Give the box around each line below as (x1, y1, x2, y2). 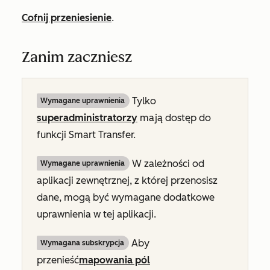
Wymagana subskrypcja (40, 239, 124, 247)
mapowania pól (79, 254, 150, 266)
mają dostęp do (137, 112, 211, 124)
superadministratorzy (37, 112, 137, 124)
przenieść (37, 254, 79, 266)
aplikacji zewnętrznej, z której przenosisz (37, 175, 218, 186)
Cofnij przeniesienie (22, 12, 111, 24)
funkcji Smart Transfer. (37, 129, 138, 140)
